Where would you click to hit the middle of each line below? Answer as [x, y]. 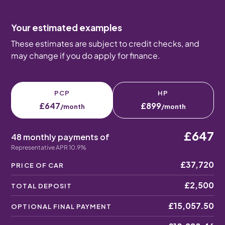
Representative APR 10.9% [49, 147]
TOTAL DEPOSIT [41, 186]
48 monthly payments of [61, 137]
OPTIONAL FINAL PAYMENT [62, 206]
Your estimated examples [67, 28]
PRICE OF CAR [37, 165]
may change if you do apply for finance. [86, 55]
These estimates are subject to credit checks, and [105, 43]
